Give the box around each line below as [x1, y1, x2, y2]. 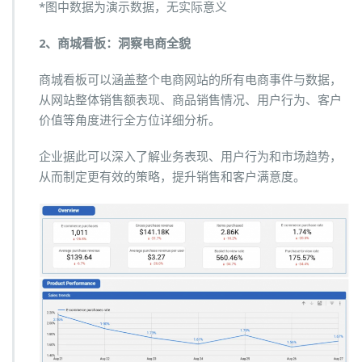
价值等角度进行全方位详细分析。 [39, 113, 221, 128]
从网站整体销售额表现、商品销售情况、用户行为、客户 [39, 93, 342, 108]
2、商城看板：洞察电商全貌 [39, 36, 191, 52]
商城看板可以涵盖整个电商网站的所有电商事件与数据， [39, 73, 342, 88]
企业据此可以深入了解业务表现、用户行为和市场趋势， [39, 149, 342, 165]
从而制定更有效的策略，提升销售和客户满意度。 [39, 170, 305, 185]
